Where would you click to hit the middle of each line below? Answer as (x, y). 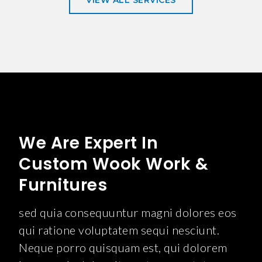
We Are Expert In (89, 143)
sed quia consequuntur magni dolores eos (128, 212)
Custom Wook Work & (114, 164)
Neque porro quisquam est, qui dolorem (123, 247)
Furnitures (63, 185)
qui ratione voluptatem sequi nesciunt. (119, 230)
